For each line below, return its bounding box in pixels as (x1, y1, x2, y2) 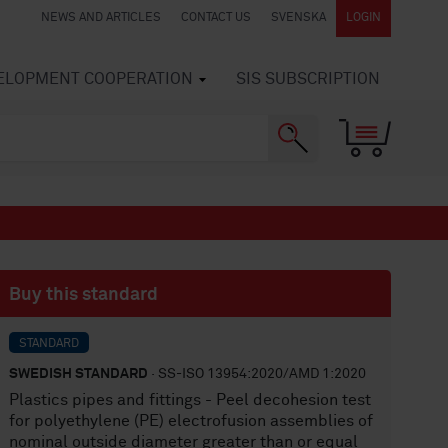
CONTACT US (181, 12, 251, 24)
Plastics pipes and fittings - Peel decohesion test (9, 392, 372, 408)
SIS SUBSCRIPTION (236, 71, 380, 87)
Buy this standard (9, 286, 159, 304)
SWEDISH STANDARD (9, 367, 149, 381)
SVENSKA (271, 12, 326, 24)
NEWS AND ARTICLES (41, 12, 161, 24)
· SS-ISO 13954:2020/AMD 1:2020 (148, 367, 367, 381)
